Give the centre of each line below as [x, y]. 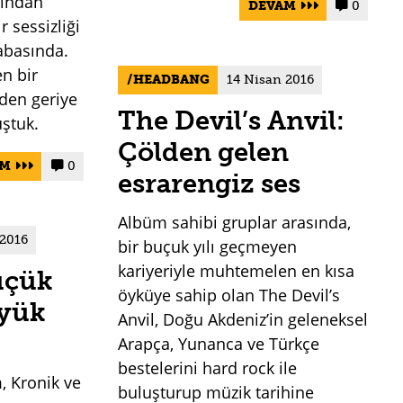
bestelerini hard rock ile [208, 368]
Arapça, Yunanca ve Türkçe [219, 344]
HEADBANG [171, 80]
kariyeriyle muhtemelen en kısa [237, 271]
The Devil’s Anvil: [232, 121]
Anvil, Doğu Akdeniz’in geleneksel [243, 320]
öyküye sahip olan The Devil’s [229, 296]
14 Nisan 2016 [270, 80]
